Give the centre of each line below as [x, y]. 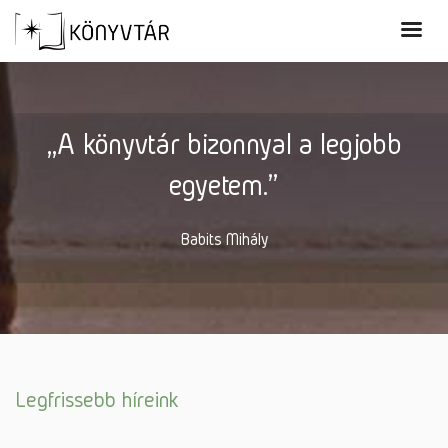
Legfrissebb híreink [97, 398]
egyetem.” [224, 185]
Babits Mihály [224, 239]
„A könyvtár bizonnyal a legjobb [224, 144]
